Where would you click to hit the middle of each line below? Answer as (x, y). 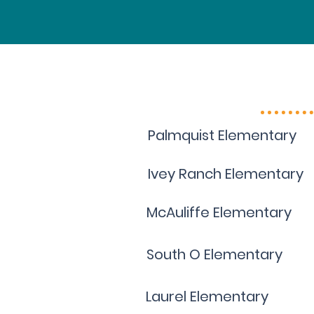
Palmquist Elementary (222, 135)
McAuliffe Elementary (219, 212)
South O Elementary (214, 254)
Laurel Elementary (207, 296)
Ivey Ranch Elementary (225, 174)
